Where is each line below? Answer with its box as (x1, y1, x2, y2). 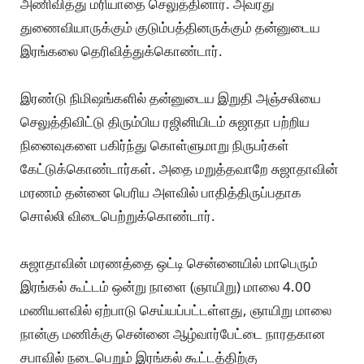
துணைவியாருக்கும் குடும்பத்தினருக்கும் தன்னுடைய (20, 17, 320, 37)
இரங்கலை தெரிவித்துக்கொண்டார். (20, 41, 223, 60)
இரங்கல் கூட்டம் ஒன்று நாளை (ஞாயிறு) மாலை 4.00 (20, 276, 311, 296)
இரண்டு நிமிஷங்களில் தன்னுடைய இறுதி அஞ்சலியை (20, 88, 321, 107)
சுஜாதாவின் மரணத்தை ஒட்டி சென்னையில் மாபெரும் (20, 253, 318, 272)
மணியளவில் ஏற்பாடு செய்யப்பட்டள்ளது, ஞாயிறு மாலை (20, 300, 331, 319)
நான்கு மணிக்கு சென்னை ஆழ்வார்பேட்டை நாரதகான (20, 323, 325, 343)
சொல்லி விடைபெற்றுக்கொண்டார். (20, 206, 215, 225)
